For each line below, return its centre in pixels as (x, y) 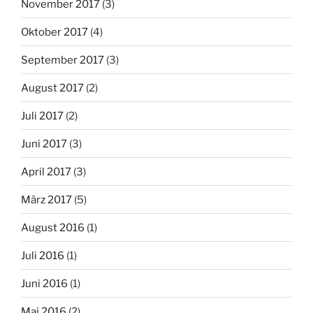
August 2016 (53, 227)
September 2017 (63, 60)
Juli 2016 (43, 255)
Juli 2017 (42, 116)
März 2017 (46, 199)
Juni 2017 (44, 144)
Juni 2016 (44, 283)
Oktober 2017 (54, 32)
